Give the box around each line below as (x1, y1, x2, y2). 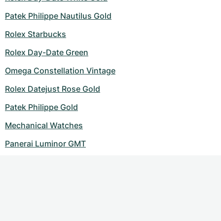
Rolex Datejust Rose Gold (5, 84, 100, 94)
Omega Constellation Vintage (5, 66, 115, 75)
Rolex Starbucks (5, 29, 66, 39)
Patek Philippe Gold (5, 102, 78, 112)
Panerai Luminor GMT (5, 139, 86, 148)
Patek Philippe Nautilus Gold (5, 11, 111, 21)
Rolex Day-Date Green (5, 47, 88, 57)
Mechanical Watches (5, 120, 83, 130)
